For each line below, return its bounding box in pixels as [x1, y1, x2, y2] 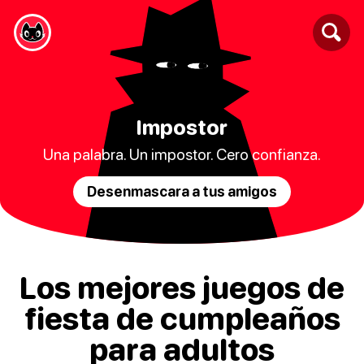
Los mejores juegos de [19, 269, 344, 306]
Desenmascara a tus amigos [87, 182, 277, 200]
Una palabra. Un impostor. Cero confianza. [43, 144, 321, 163]
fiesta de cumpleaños [24, 300, 340, 337]
